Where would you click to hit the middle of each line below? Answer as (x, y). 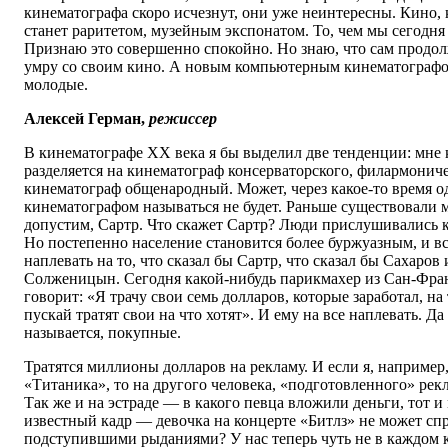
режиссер (183, 119)
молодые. (56, 85)
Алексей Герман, (86, 119)
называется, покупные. (102, 333)
